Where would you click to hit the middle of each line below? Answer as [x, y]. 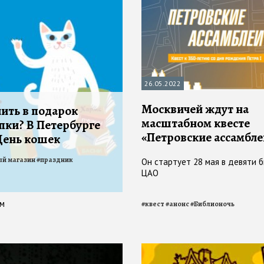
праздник [57, 160]
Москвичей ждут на [195, 109]
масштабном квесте [196, 123]
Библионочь [214, 204]
